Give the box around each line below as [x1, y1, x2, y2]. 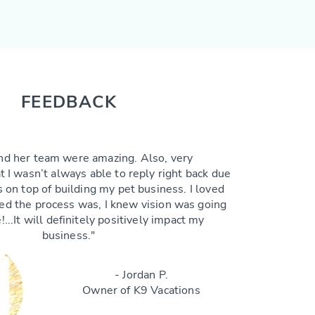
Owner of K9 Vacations [82, 283, 200, 298]
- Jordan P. [115, 267, 168, 283]
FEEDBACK [21, 91, 117, 113]
